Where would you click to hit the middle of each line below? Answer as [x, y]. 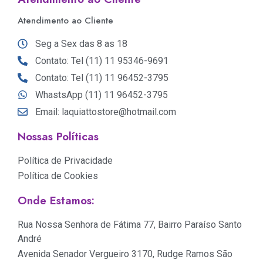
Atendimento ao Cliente [65, 20]
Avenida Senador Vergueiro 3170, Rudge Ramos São [125, 254]
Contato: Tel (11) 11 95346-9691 [102, 60]
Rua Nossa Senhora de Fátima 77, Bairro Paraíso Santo [130, 224]
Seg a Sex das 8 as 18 [82, 43]
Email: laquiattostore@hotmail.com [106, 112]
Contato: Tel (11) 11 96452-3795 [102, 77]
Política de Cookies [58, 176]
